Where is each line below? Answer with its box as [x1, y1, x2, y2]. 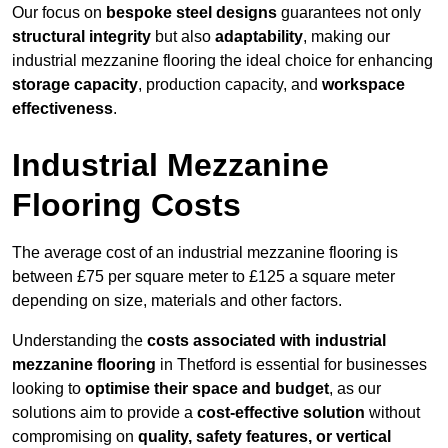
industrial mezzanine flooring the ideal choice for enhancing [12, 52, 433, 70]
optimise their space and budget [85, 380, 329, 398]
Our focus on [12, 4, 106, 22]
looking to [12, 380, 85, 398]
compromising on [12, 428, 138, 446]
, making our [303, 28, 390, 46]
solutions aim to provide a [12, 404, 197, 422]
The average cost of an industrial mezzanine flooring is [12, 244, 398, 262]
